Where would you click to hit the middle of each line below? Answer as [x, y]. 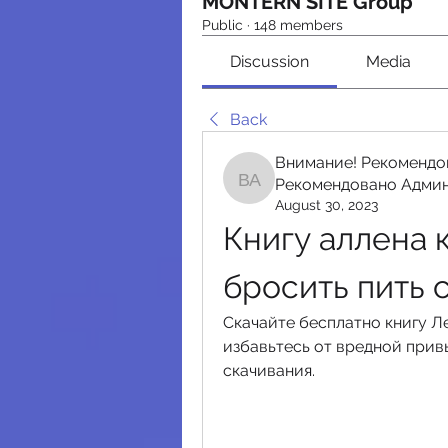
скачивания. [269, 370]
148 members [298, 25]
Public [222, 25]
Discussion [270, 61]
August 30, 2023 [326, 205]
